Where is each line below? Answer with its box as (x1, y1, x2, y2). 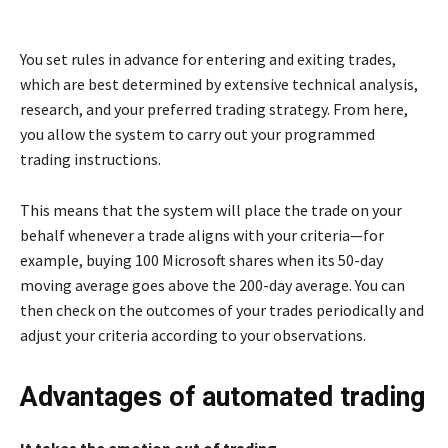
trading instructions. (20, 148, 161, 169)
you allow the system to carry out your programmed (20, 123, 375, 144)
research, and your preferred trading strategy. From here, (20, 98, 408, 119)
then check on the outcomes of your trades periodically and (20, 299, 424, 320)
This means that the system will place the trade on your (20, 199, 402, 220)
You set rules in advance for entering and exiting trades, (20, 48, 396, 69)
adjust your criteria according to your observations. (20, 324, 366, 345)
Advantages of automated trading (20, 380, 425, 413)
